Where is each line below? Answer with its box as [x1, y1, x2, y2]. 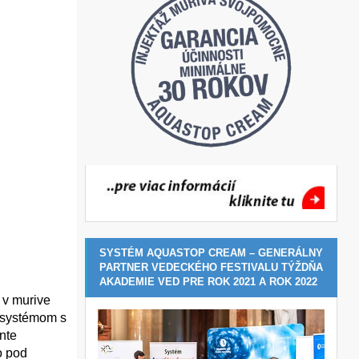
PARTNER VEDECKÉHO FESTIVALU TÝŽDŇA [99, 260, 323, 273]
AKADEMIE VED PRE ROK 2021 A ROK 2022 [99, 275, 317, 288]
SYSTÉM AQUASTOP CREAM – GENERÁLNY [99, 246, 323, 259]
